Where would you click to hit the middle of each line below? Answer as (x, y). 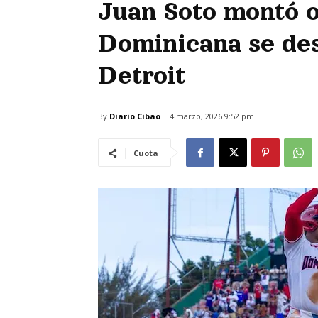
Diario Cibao (135, 116)
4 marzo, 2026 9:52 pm (212, 116)
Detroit (142, 75)
